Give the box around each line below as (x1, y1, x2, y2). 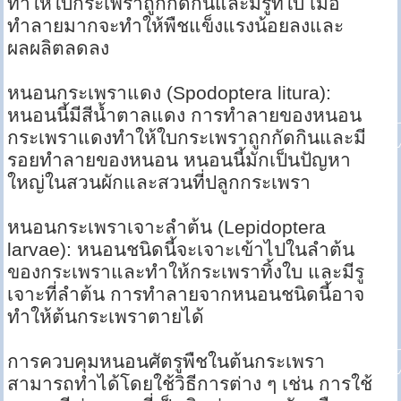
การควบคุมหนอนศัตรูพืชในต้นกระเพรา (7, 351, 326, 372)
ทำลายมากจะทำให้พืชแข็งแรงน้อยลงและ (7, 15, 345, 37)
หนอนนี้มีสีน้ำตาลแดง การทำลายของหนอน (7, 105, 363, 126)
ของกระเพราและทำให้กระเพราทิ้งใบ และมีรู (7, 261, 365, 283)
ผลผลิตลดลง (7, 38, 110, 59)
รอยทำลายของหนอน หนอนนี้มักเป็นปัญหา (7, 149, 352, 171)
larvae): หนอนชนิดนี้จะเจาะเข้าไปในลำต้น (7, 239, 355, 260)
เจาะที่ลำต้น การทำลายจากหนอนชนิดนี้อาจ (7, 284, 365, 305)
